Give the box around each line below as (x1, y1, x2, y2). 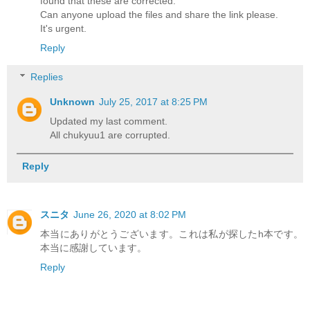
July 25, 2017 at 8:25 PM (99, 95, 208, 107)
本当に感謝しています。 (40, 242, 147, 254)
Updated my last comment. (50, 115, 168, 127)
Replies (30, 71, 64, 82)
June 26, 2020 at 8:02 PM (73, 209, 186, 221)
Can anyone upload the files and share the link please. (40, 9, 278, 21)
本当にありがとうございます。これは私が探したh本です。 (40, 228, 303, 240)
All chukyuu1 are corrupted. (50, 129, 171, 140)
